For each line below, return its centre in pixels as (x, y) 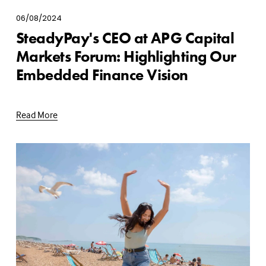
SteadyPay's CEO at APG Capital (125, 38)
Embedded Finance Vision (102, 75)
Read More (37, 114)
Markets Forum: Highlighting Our (126, 56)
